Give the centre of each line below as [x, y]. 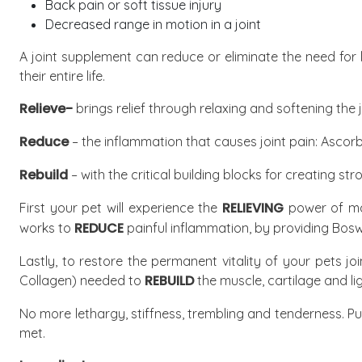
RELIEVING [253, 208]
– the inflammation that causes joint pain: [196, 141]
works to [45, 228]
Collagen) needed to [80, 280]
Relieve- [46, 109]
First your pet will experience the [119, 208]
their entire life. [62, 76]
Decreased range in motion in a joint [153, 24]
